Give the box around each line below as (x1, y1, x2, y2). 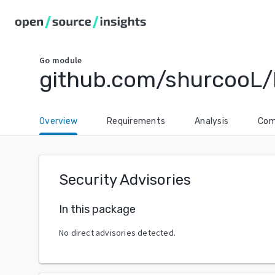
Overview (39, 116, 77, 126)
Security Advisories (59, 171, 191, 188)
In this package (59, 202, 136, 216)
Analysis (195, 116, 228, 126)
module (52, 55, 82, 66)
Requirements (107, 116, 165, 126)
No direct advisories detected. (59, 227, 176, 238)
